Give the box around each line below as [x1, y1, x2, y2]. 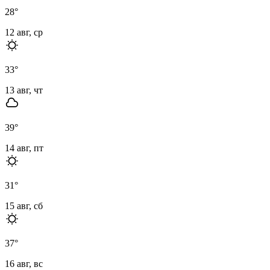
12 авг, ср [5, 27, 43, 37]
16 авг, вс [5, 258, 43, 269]
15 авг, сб [5, 200, 43, 211]
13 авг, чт [5, 84, 43, 95]
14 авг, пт [5, 142, 43, 153]
